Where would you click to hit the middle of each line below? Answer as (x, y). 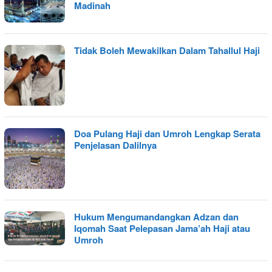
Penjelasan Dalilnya (115, 145)
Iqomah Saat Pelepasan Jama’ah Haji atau (162, 228)
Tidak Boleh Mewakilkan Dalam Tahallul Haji (167, 50)
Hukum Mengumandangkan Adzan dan (156, 216)
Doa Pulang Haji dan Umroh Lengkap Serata (167, 133)
